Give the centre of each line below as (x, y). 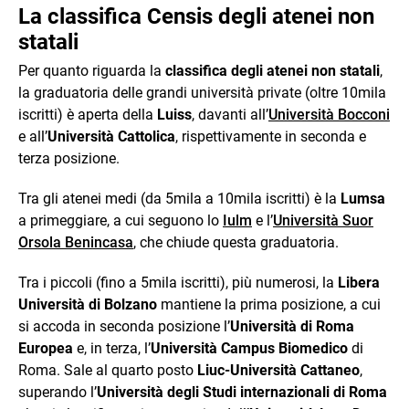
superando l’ (58, 392)
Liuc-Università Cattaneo (278, 370)
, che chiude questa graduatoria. (236, 242)
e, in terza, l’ (112, 348)
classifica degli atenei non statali (273, 70)
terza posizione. (69, 158)
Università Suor (323, 220)
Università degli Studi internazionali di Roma (242, 392)
